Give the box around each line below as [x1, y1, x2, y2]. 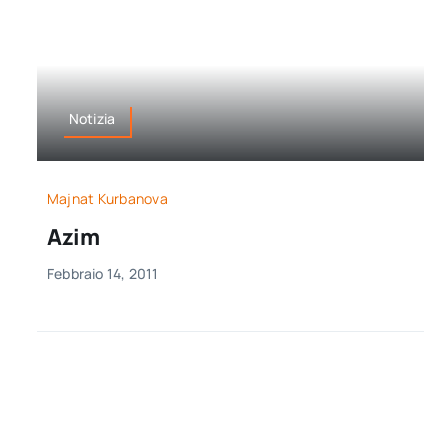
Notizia [68, 108, 116, 128]
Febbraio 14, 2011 [46, 264, 159, 284]
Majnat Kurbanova [46, 189, 168, 209]
